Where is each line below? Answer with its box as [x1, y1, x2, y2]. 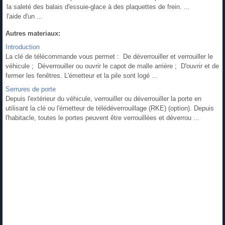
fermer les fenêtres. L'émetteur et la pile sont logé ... [6, 72, 158, 80]
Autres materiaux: [6, 30, 60, 38]
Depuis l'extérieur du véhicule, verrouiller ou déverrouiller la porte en [6, 95, 201, 103]
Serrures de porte [6, 85, 56, 93]
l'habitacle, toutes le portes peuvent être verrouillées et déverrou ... [6, 114, 199, 122]
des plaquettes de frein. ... [114, 3, 190, 11]
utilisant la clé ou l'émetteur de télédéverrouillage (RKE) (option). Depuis [6, 104, 214, 113]
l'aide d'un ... [7, 13, 43, 21]
